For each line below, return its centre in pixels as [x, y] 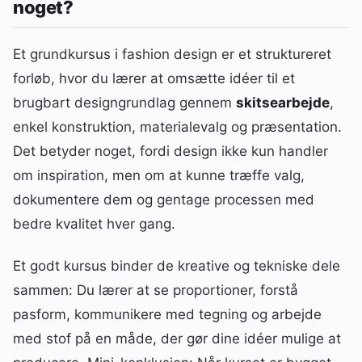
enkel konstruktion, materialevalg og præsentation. [177, 126]
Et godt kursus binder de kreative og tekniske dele [177, 265]
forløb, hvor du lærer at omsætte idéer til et [154, 78]
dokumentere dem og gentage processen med [164, 199]
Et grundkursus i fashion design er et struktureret [172, 54]
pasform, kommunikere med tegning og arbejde [167, 314]
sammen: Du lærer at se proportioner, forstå [156, 290]
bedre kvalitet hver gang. [94, 223]
